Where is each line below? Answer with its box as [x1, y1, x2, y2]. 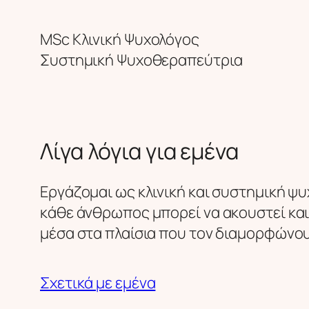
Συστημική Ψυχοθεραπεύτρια [40, 50, 243, 71]
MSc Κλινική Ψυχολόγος [40, 29, 199, 50]
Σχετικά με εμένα [40, 272, 156, 294]
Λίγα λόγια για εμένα [40, 135, 239, 166]
